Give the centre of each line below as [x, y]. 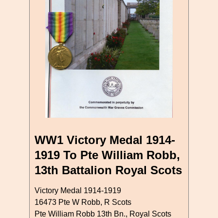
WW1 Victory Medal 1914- [105, 140]
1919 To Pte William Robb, [107, 155]
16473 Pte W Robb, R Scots [83, 202]
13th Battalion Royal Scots [108, 170]
